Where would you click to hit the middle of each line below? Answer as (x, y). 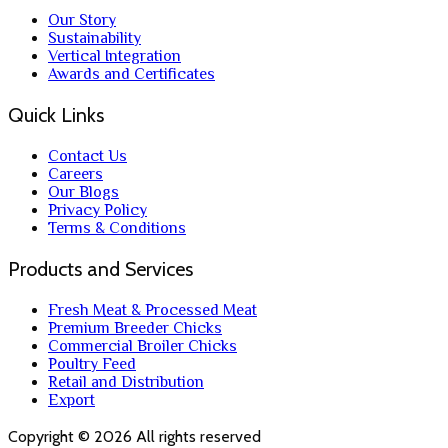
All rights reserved (196, 436)
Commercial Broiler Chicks (142, 345)
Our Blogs (83, 191)
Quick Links (56, 114)
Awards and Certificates (131, 73)
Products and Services (100, 268)
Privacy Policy (97, 209)
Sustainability (94, 37)
